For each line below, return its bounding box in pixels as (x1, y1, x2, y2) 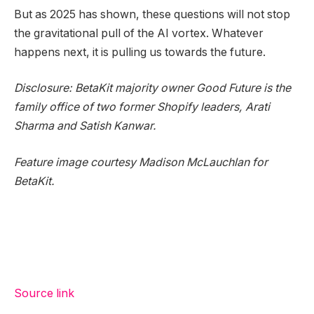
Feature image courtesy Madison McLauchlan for (14, 156, 268, 170)
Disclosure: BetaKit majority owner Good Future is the (14, 81, 291, 95)
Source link (14, 286, 74, 300)
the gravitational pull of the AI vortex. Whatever (14, 26, 264, 40)
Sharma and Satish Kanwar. (14, 119, 156, 133)
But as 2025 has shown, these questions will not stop (14, 7, 290, 21)
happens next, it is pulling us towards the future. (14, 45, 266, 59)
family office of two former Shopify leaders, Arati (14, 100, 270, 114)
